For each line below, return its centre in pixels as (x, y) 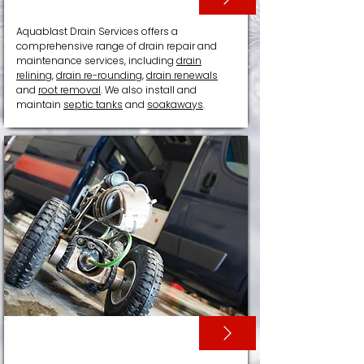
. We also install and (149, 90)
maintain (40, 104)
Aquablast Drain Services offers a (97, 31)
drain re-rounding (99, 75)
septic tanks (93, 104)
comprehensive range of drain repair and (117, 46)
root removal (69, 90)
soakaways (175, 104)
